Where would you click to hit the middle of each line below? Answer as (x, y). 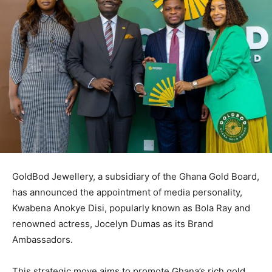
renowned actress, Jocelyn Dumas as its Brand (113, 223)
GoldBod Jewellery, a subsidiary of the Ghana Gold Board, (136, 176)
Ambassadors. (42, 239)
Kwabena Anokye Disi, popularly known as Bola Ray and (131, 208)
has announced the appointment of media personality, (127, 192)
